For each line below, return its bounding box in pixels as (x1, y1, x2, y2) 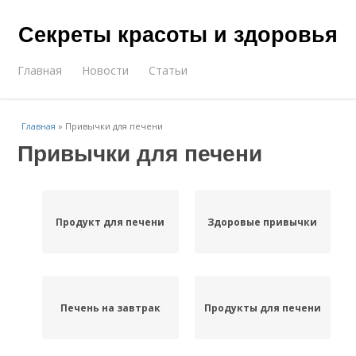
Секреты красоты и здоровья (18, 18, 338, 48)
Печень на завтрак (60, 300, 161, 315)
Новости (82, 63, 130, 78)
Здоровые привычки (207, 215, 318, 229)
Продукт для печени (56, 215, 165, 229)
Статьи (149, 63, 188, 78)
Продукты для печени (203, 300, 321, 315)
